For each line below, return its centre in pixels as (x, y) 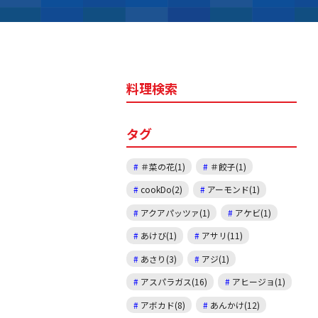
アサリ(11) (223, 236)
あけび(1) (159, 236)
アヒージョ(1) (259, 282)
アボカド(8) (163, 305)
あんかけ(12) (235, 305)
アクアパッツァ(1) (176, 212)
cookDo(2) (162, 190)
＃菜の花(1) (163, 166)
